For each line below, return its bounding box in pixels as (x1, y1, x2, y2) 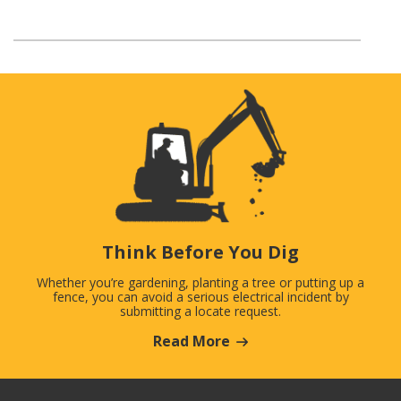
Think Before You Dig (102, 239, 299, 264)
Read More (153, 330, 230, 351)
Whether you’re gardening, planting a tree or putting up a (37, 273, 364, 291)
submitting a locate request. (120, 302, 281, 320)
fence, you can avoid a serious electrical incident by (52, 287, 349, 305)
